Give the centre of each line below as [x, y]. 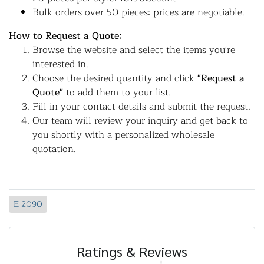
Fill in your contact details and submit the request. [141, 107]
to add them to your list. [117, 93]
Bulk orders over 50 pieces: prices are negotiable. [138, 12]
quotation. [54, 149]
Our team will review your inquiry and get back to [140, 121]
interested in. [60, 64]
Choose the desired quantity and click [115, 78]
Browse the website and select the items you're [134, 50]
